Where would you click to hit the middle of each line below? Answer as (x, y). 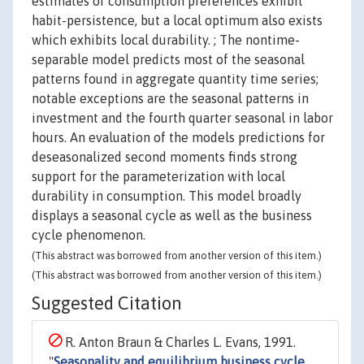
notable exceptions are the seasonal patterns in (170, 99)
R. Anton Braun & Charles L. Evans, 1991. (179, 342)
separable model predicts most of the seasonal (168, 60)
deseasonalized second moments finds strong (165, 157)
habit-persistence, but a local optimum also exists (177, 21)
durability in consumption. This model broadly (167, 196)
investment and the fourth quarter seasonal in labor (182, 118)
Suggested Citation (107, 303)
